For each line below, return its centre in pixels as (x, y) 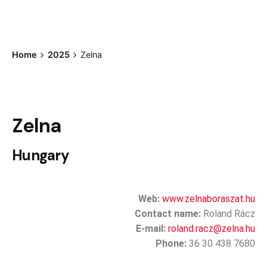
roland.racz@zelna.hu (212, 229)
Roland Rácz (229, 214)
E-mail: (151, 229)
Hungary (41, 156)
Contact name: (168, 214)
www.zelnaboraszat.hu (209, 199)
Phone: (171, 244)
